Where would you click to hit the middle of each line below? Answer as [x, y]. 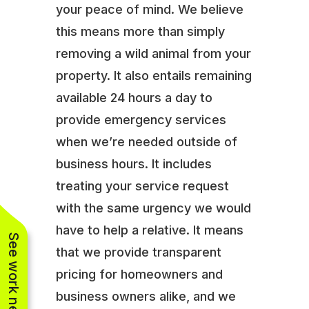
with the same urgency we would [153, 208]
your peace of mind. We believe [149, 9]
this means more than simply [140, 31]
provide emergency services [141, 119]
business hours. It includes [133, 163]
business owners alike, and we [146, 296]
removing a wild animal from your [153, 53]
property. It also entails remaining [153, 75]
